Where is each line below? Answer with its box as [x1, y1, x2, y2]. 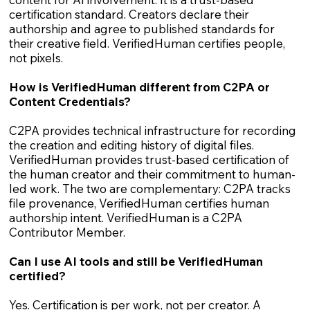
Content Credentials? [8, 94, 131, 109]
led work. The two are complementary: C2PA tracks [8, 181, 291, 197]
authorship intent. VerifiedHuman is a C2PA [8, 210, 242, 226]
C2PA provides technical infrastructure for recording [8, 123, 296, 138]
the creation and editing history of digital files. [8, 138, 254, 153]
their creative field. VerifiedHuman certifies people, [8, 36, 285, 51]
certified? [8, 268, 66, 284]
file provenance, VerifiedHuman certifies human [8, 196, 269, 211]
